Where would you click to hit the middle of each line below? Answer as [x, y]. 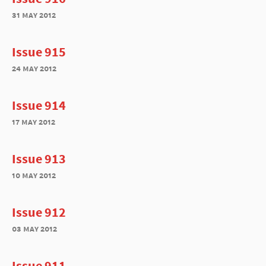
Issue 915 [39, 52]
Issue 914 [39, 105]
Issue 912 [39, 212]
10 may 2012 [34, 175]
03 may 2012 [34, 228]
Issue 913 [39, 159]
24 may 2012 [34, 68]
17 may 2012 [34, 121]
